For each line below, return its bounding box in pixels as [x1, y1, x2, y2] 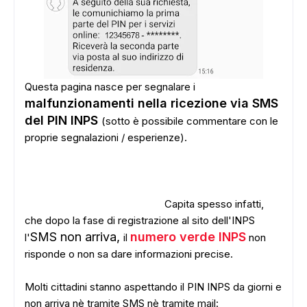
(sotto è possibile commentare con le [101, 114, 278, 127]
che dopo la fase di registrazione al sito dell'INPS [25, 214, 255, 227]
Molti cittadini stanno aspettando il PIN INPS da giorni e [25, 280, 282, 293]
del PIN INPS [25, 113, 101, 127]
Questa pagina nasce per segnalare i [25, 80, 195, 93]
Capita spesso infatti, [164, 197, 264, 210]
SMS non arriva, [30, 230, 123, 244]
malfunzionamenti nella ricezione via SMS [25, 96, 278, 110]
